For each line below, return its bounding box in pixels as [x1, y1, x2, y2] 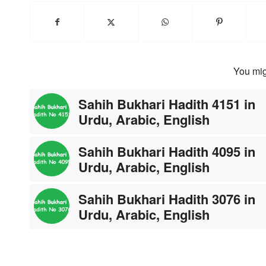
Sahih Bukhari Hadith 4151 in [78, 94, 255, 113]
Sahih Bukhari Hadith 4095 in [78, 141, 255, 161]
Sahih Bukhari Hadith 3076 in [78, 189, 255, 208]
